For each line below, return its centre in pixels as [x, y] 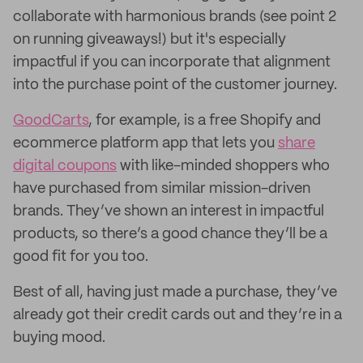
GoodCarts [51, 121]
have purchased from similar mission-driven [162, 189]
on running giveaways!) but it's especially [149, 40]
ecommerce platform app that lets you [145, 143]
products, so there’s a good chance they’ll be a [170, 234]
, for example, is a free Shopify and [205, 121]
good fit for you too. [81, 257]
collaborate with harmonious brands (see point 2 [175, 17]
